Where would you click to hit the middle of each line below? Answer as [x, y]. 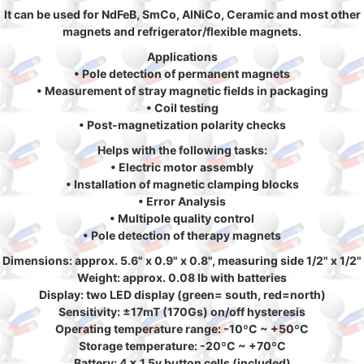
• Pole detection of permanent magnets [182, 74]
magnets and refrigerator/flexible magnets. [182, 31]
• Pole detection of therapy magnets [182, 235]
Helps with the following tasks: [182, 150]
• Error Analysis [182, 201]
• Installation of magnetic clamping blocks [182, 184]
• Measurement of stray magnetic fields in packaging [182, 91]
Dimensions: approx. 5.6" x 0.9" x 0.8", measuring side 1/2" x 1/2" [182, 260]
